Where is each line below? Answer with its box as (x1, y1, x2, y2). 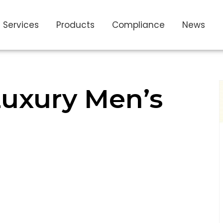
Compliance (111, 19, 165, 31)
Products (56, 19, 95, 31)
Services (2, 19, 39, 31)
